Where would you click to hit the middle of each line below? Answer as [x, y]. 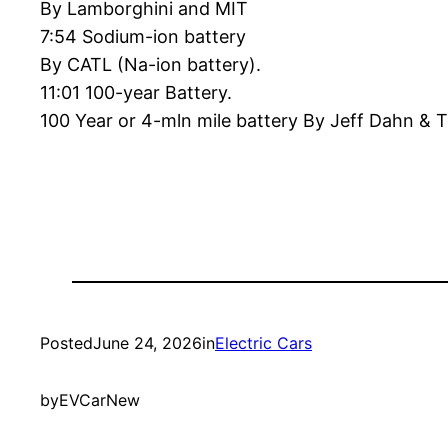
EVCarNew [99, 400]
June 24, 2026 [147, 343]
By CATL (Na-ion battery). [150, 65]
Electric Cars [263, 343]
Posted [66, 343]
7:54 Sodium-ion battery [143, 37]
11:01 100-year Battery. [136, 93]
